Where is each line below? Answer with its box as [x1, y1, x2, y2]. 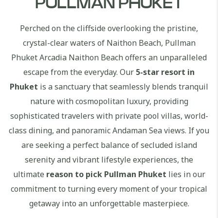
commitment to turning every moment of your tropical [11, 183, 207, 194]
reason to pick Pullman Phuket [46, 169, 166, 180]
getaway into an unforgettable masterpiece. [29, 198, 189, 209]
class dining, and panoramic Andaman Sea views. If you [9, 125, 209, 136]
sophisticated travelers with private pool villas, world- [10, 110, 208, 121]
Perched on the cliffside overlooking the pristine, [20, 23, 198, 34]
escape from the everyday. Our [23, 67, 136, 77]
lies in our [166, 169, 205, 180]
